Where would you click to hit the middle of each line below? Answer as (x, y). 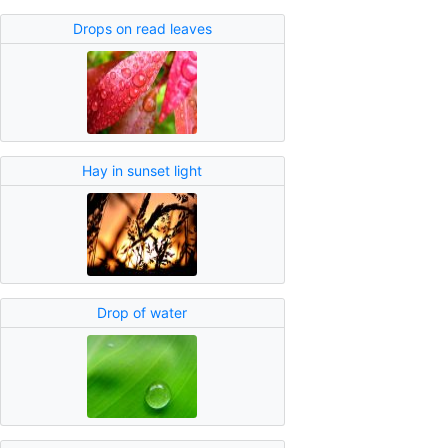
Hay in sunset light (142, 171)
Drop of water (142, 313)
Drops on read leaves (142, 29)
